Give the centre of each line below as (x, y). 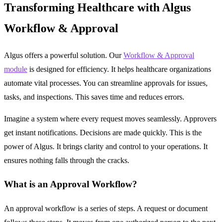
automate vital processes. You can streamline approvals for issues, (106, 83)
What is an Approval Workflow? (71, 184)
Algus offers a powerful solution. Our (64, 55)
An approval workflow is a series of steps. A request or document (106, 209)
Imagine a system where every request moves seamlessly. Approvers (110, 118)
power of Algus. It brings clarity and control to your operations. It (106, 146)
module (16, 69)
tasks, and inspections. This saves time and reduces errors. (94, 97)
